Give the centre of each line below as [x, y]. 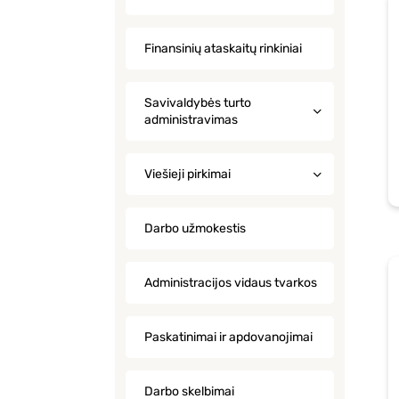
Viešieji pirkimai [187, 174]
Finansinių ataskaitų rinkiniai [223, 49]
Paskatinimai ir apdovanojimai [228, 337]
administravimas [191, 120]
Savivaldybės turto [198, 103]
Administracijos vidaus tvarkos [231, 283]
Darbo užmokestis [195, 228]
